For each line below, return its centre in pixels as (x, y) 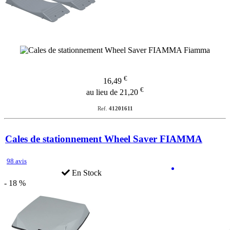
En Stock (86, 172)
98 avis (17, 161)
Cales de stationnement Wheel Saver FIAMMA (104, 139)
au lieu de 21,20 (113, 92)
